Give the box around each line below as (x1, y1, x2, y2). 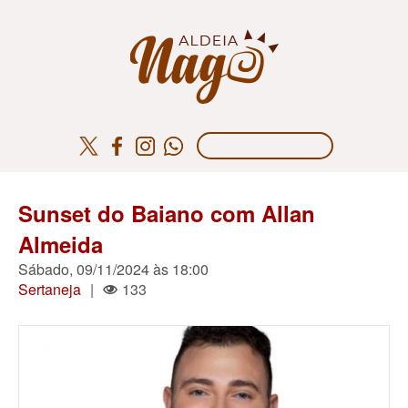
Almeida (18, 229, 103, 260)
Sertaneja (18, 279, 81, 300)
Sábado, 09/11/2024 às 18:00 (18, 259, 209, 280)
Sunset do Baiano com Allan (18, 198, 315, 229)
